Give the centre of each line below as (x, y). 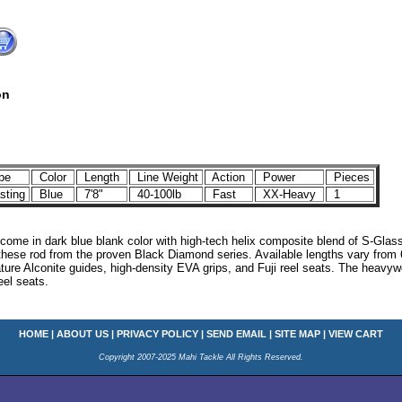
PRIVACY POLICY (157, 334)
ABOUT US (83, 334)
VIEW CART (356, 334)
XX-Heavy (289, 194)
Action (229, 177)
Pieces (350, 177)
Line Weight (166, 177)
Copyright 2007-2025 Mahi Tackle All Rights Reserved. (201, 357)
